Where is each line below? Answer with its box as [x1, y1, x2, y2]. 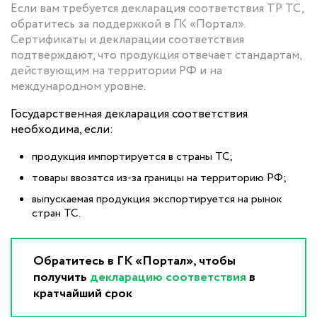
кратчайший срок [33, 284, 132, 304]
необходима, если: [11, 121, 113, 139]
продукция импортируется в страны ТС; [32, 149, 233, 166]
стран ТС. [32, 205, 81, 222]
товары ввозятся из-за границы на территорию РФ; [32, 170, 287, 187]
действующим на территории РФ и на [11, 62, 222, 81]
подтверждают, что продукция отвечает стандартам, [11, 47, 301, 65]
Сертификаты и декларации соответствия [11, 31, 244, 50]
